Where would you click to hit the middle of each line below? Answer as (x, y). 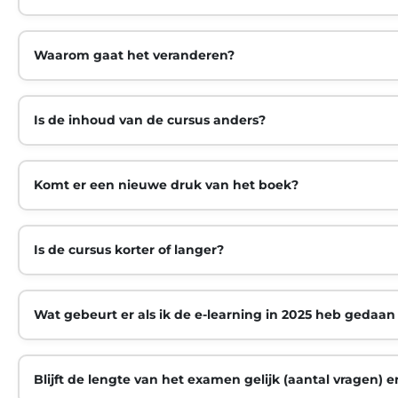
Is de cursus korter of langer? (129, 250)
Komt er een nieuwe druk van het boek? (166, 185)
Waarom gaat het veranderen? (134, 56)
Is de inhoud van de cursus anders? (150, 120)
